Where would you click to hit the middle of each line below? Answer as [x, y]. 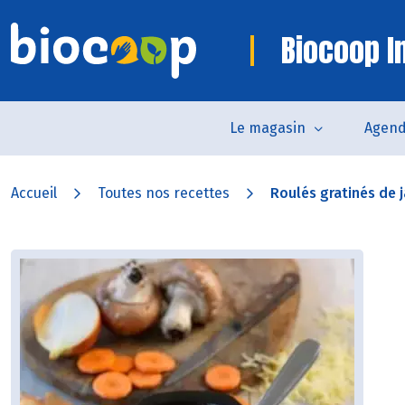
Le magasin [267, 128]
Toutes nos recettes [164, 193]
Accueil [34, 193]
